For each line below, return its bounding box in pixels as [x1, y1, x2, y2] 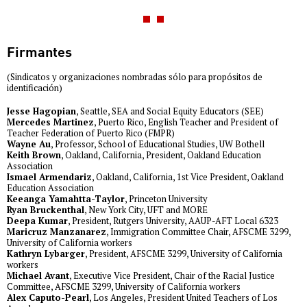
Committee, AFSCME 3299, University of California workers [7, 280, 241, 293]
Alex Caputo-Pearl [7, 291, 89, 304]
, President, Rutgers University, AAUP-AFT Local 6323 [68, 214, 278, 228]
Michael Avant [7, 269, 69, 282]
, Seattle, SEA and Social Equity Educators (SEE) [76, 105, 264, 118]
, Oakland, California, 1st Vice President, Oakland [92, 171, 284, 184]
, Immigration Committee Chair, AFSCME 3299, [106, 225, 291, 238]
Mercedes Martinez [7, 116, 94, 129]
